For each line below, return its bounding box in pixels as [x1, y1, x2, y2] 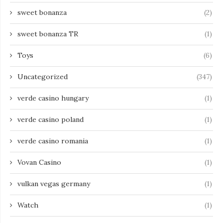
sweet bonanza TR [17, 29, 78, 39]
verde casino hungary [17, 94, 89, 103]
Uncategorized [17, 72, 68, 82]
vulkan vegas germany [17, 179, 90, 189]
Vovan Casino [17, 158, 61, 167]
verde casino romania [17, 136, 88, 146]
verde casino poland [17, 115, 84, 124]
